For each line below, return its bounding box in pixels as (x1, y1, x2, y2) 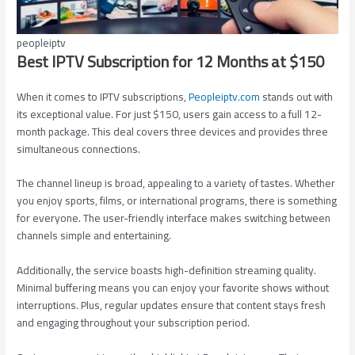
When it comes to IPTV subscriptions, (17, 86, 189, 107)
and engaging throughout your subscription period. (17, 312, 250, 334)
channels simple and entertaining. (17, 225, 172, 246)
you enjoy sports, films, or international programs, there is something (17, 190, 338, 212)
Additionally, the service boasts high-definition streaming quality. (17, 260, 317, 281)
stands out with (260, 86, 334, 107)
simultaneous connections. (17, 138, 141, 159)
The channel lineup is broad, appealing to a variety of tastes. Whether (17, 173, 336, 194)
